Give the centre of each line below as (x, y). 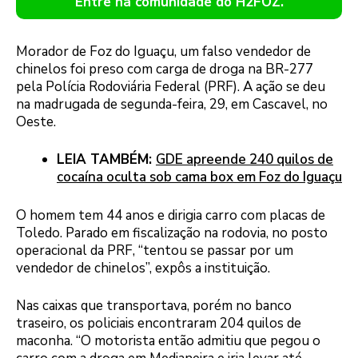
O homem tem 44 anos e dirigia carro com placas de (171, 215)
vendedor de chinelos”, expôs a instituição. (143, 268)
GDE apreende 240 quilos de (245, 160)
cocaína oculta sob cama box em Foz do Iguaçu (199, 177)
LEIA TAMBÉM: (106, 160)
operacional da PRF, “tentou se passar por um (155, 250)
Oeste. (36, 121)
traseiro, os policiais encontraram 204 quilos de (159, 324)
